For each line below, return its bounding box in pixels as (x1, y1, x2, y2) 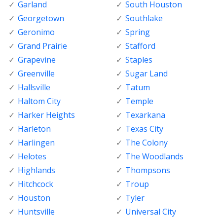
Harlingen (18, 137, 55, 148)
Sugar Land (125, 68, 168, 79)
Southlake (125, 13, 163, 24)
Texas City (125, 123, 163, 135)
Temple (125, 96, 153, 107)
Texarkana (125, 110, 165, 121)
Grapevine (18, 54, 56, 66)
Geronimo (18, 27, 55, 38)
